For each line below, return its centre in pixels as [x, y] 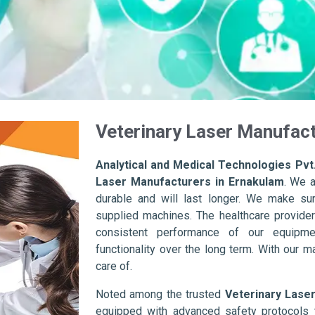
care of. [114, 266]
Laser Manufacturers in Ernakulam [190, 182]
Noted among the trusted [160, 295]
